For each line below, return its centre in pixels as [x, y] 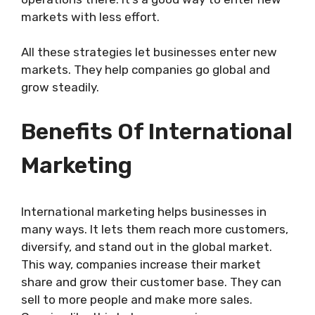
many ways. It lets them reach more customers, [155, 229]
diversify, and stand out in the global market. [147, 246]
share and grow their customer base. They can [151, 282]
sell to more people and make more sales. [137, 299]
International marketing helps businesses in [144, 211]
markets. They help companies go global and [146, 70]
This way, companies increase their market [141, 264]
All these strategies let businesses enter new [149, 52]
